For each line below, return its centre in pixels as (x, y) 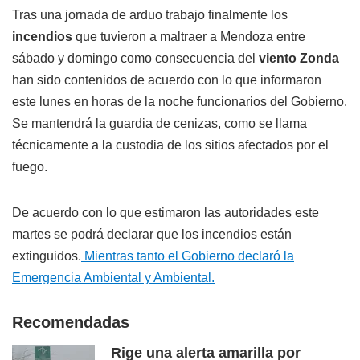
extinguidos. (47, 256)
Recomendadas (71, 323)
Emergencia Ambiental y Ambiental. (113, 278)
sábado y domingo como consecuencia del (135, 59)
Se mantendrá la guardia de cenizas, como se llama (160, 124)
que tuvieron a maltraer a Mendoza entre (190, 37)
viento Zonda (299, 59)
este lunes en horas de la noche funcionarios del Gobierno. (180, 102)
